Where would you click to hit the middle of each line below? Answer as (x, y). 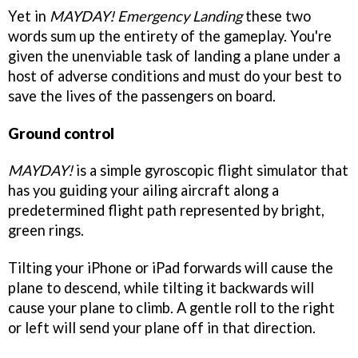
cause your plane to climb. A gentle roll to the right (171, 308)
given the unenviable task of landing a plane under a (174, 56)
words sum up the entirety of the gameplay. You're (170, 36)
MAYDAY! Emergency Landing (146, 16)
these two (276, 16)
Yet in (29, 16)
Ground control (61, 133)
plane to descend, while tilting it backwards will (161, 288)
